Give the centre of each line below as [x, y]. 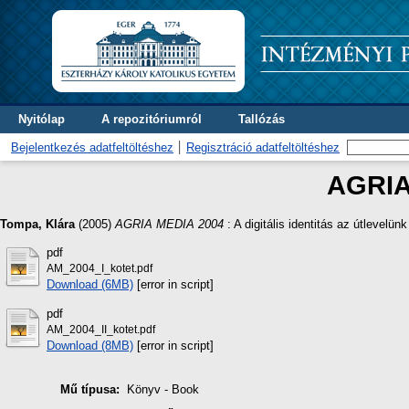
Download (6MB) [90, 284]
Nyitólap [42, 119]
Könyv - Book [163, 390]
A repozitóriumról [152, 119]
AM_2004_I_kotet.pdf [100, 268]
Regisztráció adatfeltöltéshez [263, 147]
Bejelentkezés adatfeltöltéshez [92, 147]
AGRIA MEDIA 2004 [169, 224]
